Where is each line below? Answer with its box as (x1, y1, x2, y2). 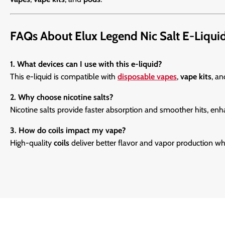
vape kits (180, 72, 211, 82)
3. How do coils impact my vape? (10, 126, 126, 136)
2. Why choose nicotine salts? (10, 92, 113, 102)
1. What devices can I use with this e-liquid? (10, 59, 162, 69)
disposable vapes (118, 72, 177, 82)
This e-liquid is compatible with (10, 72, 118, 82)
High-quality (10, 138, 54, 148)
